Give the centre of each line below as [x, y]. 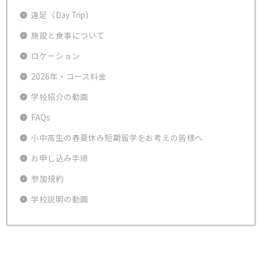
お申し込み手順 [59, 158]
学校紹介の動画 [59, 96]
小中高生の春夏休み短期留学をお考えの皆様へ [117, 137]
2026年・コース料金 [68, 76]
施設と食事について [68, 35]
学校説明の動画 [59, 199]
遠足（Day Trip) [59, 14]
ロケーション [55, 55]
